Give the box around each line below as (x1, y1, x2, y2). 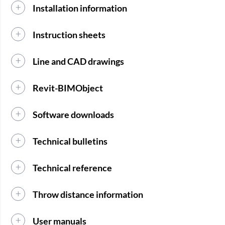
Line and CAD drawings (33, 55, 125, 67)
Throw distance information (33, 188, 144, 200)
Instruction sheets (33, 29, 106, 40)
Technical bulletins (33, 135, 108, 147)
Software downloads (33, 108, 115, 120)
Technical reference (33, 162, 113, 173)
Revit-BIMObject (33, 82, 103, 93)
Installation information (33, 2, 128, 14)
